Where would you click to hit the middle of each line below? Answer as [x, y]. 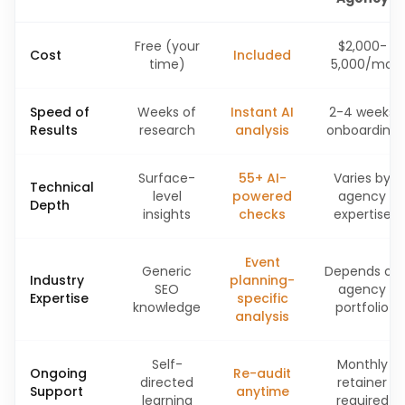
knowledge [167, 307]
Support [57, 391]
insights [167, 214]
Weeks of [167, 112]
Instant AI [262, 112]
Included [262, 55]
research [167, 130]
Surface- [167, 178]
